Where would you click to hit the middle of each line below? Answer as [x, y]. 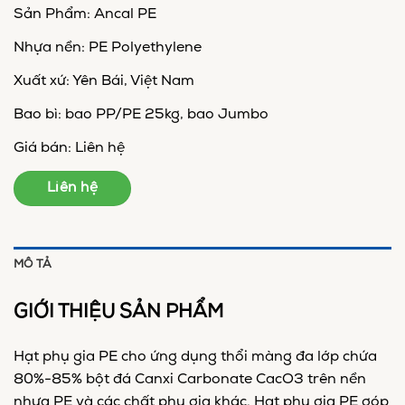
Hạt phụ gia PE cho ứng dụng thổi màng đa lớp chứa [195, 358]
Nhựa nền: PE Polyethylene [108, 47]
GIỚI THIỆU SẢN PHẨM [118, 313]
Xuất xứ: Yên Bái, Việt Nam [104, 81]
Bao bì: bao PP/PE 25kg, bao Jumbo [141, 114]
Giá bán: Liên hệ [69, 148]
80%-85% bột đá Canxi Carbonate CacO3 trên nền [190, 380]
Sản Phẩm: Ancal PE [85, 14]
